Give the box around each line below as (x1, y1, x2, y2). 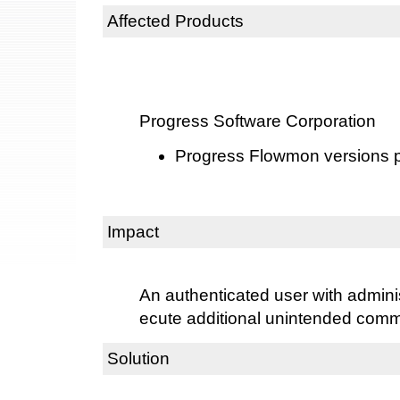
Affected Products (107, 12, 244, 30)
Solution (107, 349, 170, 368)
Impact (107, 222, 159, 241)
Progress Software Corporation (139, 111, 376, 130)
